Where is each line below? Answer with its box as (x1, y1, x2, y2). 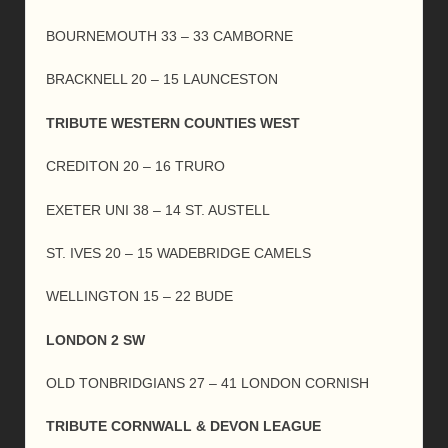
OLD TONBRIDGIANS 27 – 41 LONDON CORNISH (46, 375, 369, 392)
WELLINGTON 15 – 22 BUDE (46, 288, 233, 305)
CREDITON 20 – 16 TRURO (46, 158, 225, 175)
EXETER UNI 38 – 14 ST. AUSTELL (46, 201, 270, 218)
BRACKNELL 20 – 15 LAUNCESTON (46, 71, 278, 88)
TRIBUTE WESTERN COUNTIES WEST (46, 114, 300, 131)
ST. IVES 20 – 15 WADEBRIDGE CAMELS (46, 244, 311, 261)
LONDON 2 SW (46, 331, 145, 348)
